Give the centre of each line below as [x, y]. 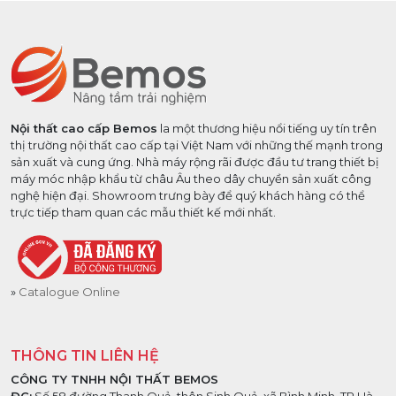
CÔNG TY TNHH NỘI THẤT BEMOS [114, 379]
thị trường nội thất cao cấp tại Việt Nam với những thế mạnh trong [197, 145]
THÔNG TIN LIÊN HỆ [85, 356]
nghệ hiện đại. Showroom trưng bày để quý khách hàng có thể [188, 195]
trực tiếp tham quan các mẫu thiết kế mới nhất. [143, 212]
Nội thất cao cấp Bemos [84, 128]
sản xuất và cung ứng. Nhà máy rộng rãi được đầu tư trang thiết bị [195, 162]
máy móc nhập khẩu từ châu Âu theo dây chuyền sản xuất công [191, 179]
